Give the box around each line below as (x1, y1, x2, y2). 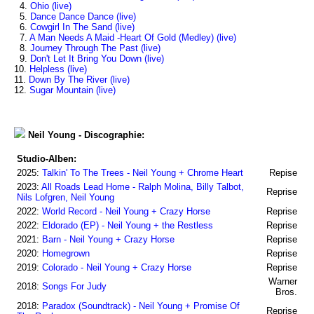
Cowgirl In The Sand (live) (30, 22, 135, 32)
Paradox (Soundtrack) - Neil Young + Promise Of (42, 301, 240, 311)
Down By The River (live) (29, 74, 130, 85)
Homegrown (42, 248, 90, 259)
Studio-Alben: (17, 153, 76, 164)
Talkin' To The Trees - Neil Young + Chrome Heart (42, 168, 243, 178)
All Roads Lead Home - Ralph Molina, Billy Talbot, (41, 182, 244, 192)
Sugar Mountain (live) (29, 85, 116, 95)
